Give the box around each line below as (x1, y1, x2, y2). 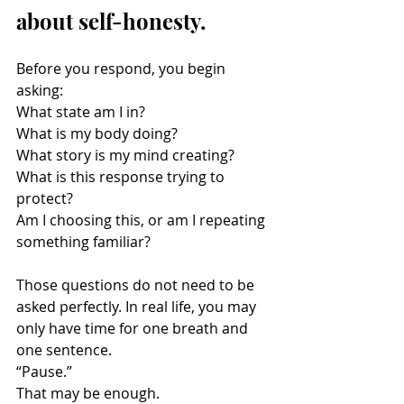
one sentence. (16, 340, 112, 360)
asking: (16, 80, 63, 100)
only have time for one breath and (16, 318, 252, 338)
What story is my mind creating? (16, 145, 234, 165)
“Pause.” (16, 362, 72, 381)
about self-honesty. (16, 6, 206, 35)
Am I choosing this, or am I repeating (16, 210, 269, 230)
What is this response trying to (16, 167, 228, 187)
